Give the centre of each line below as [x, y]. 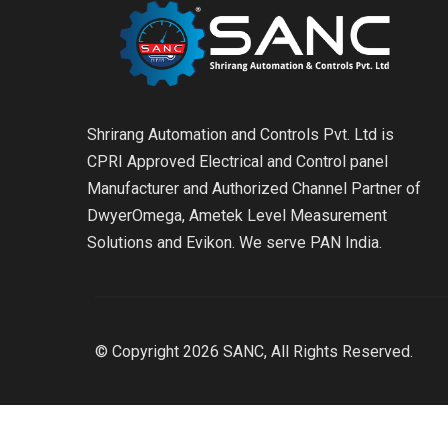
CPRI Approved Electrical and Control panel [237, 162]
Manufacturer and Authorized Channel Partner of [254, 189]
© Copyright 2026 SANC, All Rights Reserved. [253, 352]
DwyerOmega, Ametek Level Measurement [237, 216]
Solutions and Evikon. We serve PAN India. [234, 243]
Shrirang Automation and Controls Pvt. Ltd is [240, 135]
